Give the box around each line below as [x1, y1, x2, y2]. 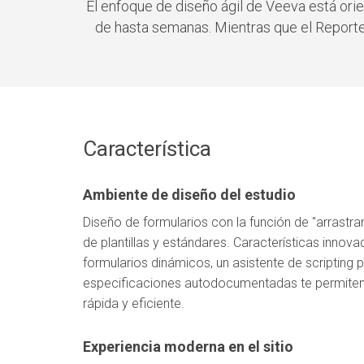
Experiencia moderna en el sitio [83, 338, 293, 355]
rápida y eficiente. [83, 296, 184, 311]
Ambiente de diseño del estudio [83, 186, 296, 203]
